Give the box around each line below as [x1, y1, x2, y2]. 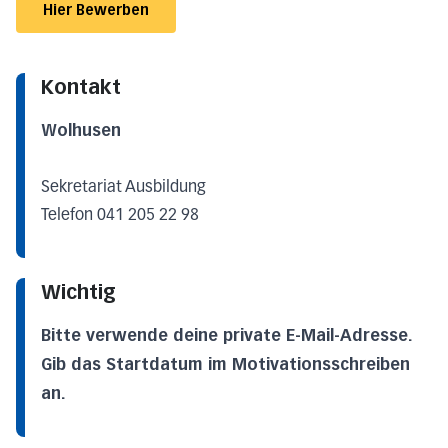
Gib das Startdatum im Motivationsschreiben [41, 355, 410, 375]
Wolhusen [41, 121, 121, 141]
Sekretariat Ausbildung [41, 180, 206, 197]
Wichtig [41, 280, 116, 305]
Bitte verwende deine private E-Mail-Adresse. [41, 326, 413, 346]
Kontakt [41, 75, 121, 100]
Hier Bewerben [43, 2, 149, 20]
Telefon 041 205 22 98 [41, 208, 199, 225]
